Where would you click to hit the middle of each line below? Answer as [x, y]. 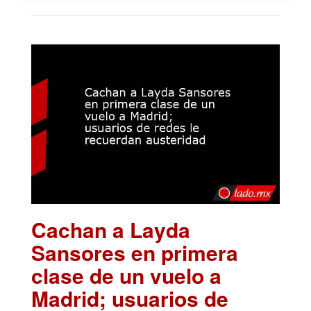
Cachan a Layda [111, 230]
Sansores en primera [135, 253]
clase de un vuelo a [126, 276]
